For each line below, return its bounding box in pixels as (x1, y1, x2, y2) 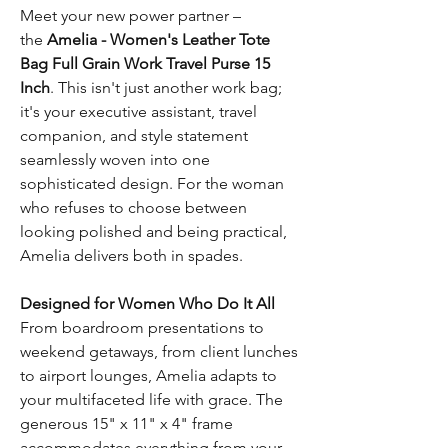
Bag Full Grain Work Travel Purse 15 (20, 54, 270, 74)
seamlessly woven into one (20, 150, 210, 170)
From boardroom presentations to (20, 318, 264, 338)
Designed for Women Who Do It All (20, 294, 275, 314)
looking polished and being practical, (20, 222, 287, 242)
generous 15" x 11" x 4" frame (20, 414, 233, 434)
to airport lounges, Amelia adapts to (20, 366, 277, 386)
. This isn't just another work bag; (50, 78, 282, 98)
